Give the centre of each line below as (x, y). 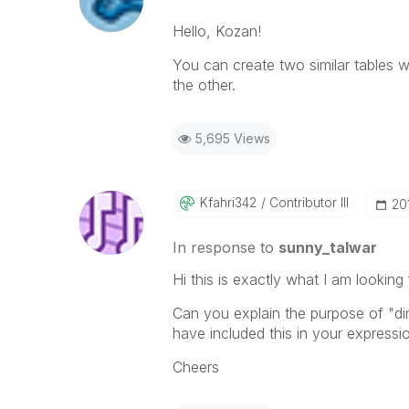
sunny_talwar (327, 247)
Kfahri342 (228, 202)
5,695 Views (232, 138)
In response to (225, 247)
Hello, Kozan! (216, 31)
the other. (204, 85)
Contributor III (307, 202)
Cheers (195, 367)
